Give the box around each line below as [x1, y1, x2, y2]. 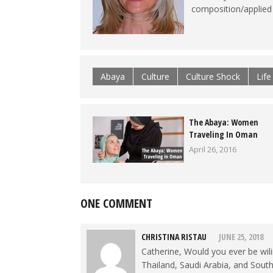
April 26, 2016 [189, 144, 236, 155]
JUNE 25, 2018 [219, 231, 263, 243]
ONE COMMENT [80, 195, 152, 211]
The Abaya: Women [189, 116, 258, 128]
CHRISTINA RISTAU [141, 231, 207, 243]
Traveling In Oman [189, 129, 258, 140]
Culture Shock [186, 71, 240, 82]
